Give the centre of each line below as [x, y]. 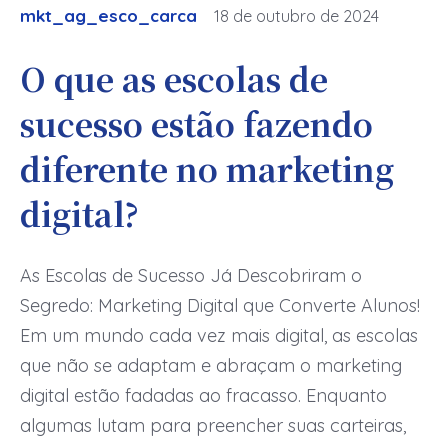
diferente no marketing [207, 168]
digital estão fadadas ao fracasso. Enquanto [203, 396]
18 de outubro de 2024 [296, 16]
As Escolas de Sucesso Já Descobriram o [191, 276]
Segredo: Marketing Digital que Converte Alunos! [220, 306]
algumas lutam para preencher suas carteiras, [213, 426]
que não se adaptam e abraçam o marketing [211, 366]
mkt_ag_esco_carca [108, 16]
